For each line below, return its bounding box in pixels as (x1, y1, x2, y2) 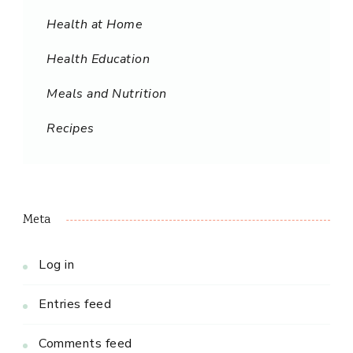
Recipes (46, 120, 95, 138)
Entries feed (39, 295, 111, 314)
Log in (39, 256, 74, 274)
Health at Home (46, 16, 143, 34)
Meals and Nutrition (46, 85, 167, 103)
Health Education (46, 50, 150, 69)
